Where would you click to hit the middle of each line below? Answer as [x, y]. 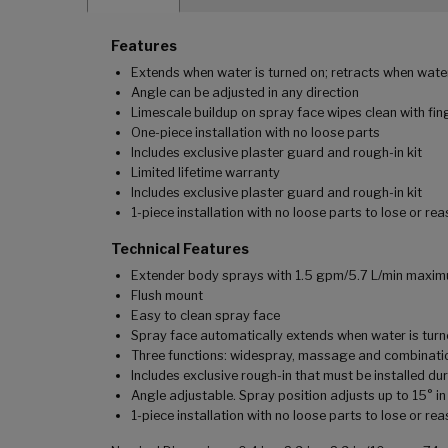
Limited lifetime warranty [205, 173]
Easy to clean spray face [205, 316]
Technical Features [180, 249]
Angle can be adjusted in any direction [245, 93]
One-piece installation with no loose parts [255, 133]
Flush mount [167, 296]
